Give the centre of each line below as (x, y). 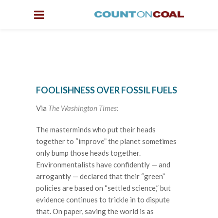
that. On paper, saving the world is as (95, 211)
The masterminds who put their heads (96, 129)
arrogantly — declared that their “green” (100, 176)
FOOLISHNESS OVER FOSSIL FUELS (107, 90)
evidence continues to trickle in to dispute (103, 199)
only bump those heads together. (88, 153)
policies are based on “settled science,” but (103, 188)
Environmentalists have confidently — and (103, 164)
